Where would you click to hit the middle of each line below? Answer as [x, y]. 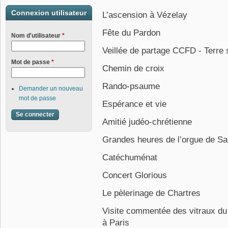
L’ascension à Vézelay [145, 15]
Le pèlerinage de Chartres [151, 193]
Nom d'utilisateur [37, 36]
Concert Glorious [135, 175]
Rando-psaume [131, 86]
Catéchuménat [130, 158]
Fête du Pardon [131, 33]
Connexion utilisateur [49, 13]
